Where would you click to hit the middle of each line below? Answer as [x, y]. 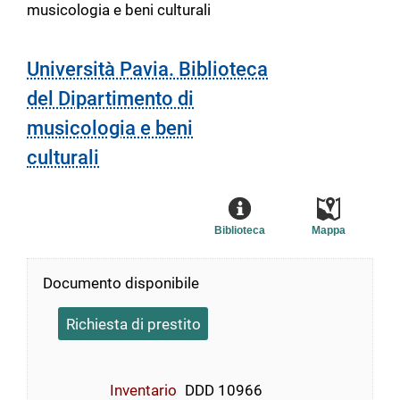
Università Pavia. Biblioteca [147, 69]
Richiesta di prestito [133, 324]
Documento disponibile [121, 283]
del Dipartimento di [110, 98]
